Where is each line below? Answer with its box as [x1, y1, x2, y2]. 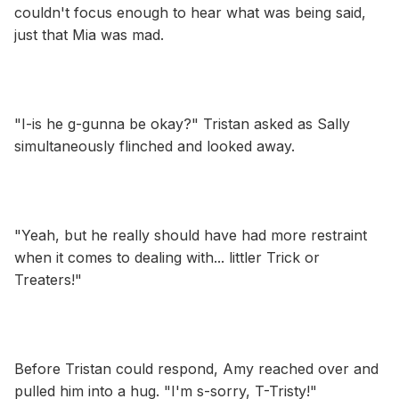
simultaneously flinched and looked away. [14, 136, 295, 155]
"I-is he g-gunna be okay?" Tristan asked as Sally [14, 114, 350, 133]
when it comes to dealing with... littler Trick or [14, 248, 320, 266]
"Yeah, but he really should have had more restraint [14, 225, 367, 244]
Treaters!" [14, 270, 82, 289]
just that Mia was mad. [14, 25, 164, 44]
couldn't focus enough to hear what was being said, [14, 3, 366, 21]
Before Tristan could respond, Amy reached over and [14, 359, 379, 378]
